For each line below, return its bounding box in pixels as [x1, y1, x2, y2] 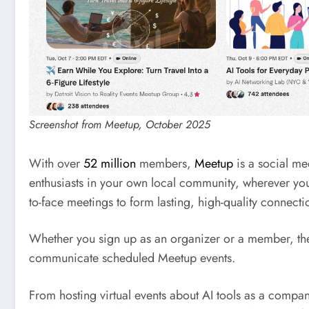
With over [29, 154, 83, 172]
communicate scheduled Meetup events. [29, 249, 235, 268]
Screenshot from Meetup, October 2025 [29, 116, 210, 132]
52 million [83, 154, 136, 172]
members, [136, 154, 195, 172]
